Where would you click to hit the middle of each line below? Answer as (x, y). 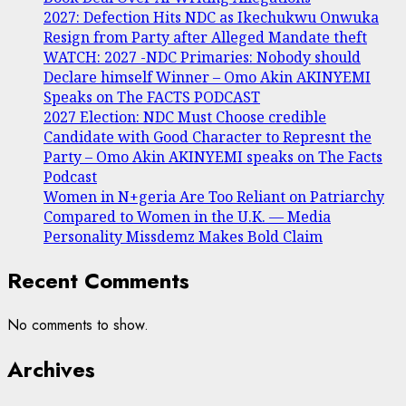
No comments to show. (78, 324)
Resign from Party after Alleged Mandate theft (205, 38)
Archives (51, 369)
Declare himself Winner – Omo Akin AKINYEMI (207, 77)
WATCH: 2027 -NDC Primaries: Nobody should (202, 58)
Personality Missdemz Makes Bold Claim (183, 237)
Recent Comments (98, 280)
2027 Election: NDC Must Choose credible (185, 117)
